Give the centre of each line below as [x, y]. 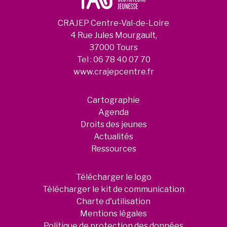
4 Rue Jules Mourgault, [113, 35]
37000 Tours [113, 47]
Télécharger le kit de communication [113, 189]
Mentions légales [113, 214]
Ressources [113, 149]
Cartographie [113, 100]
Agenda [113, 112]
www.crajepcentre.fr [113, 72]
